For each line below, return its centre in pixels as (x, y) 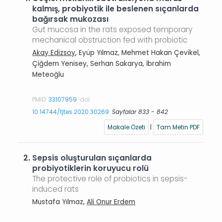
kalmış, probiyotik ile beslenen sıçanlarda (116, 9)
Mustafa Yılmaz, (60, 202)
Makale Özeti (127, 127)
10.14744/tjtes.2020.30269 (71, 111)
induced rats (56, 189)
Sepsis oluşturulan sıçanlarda (92, 158)
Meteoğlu (48, 74)
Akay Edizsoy (54, 53)
